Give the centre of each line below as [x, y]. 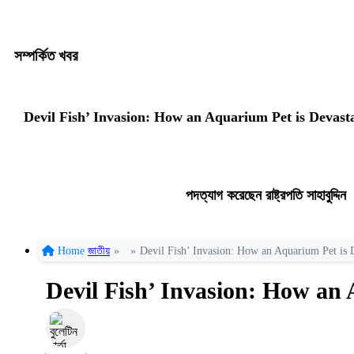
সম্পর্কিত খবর [46, 55]
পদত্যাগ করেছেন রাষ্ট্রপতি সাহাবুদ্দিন [265, 196]
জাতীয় [99, 251]
